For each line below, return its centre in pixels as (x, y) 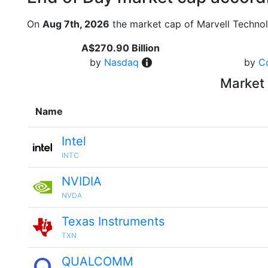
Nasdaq (121, 62)
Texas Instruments (113, 221)
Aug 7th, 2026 (76, 24)
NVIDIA (82, 181)
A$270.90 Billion (121, 48)
